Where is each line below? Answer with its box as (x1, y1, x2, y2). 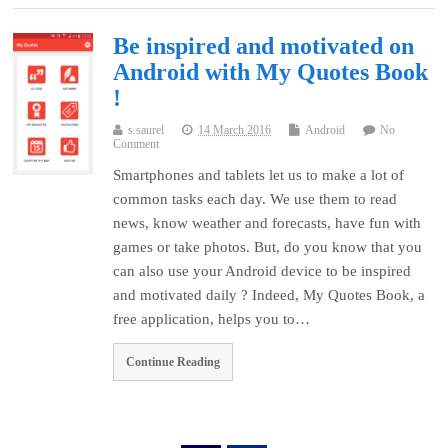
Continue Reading (126, 354, 221, 369)
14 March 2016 (198, 123, 272, 138)
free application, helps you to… (113, 311, 311, 328)
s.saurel (128, 123, 165, 138)
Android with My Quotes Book (113, 59, 429, 86)
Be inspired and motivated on (113, 33, 415, 60)
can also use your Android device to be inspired (113, 263, 412, 280)
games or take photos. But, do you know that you (113, 239, 423, 256)
